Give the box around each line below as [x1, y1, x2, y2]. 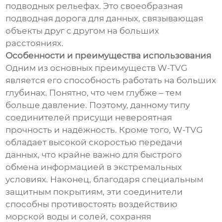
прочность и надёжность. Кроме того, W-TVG [5, 125, 203, 135]
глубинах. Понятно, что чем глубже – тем [5, 88, 182, 98]
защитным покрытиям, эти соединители [5, 187, 183, 197]
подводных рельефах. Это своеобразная [5, 1, 183, 11]
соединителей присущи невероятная [5, 112, 172, 123]
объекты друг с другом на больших [5, 26, 160, 36]
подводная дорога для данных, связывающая [5, 13, 204, 24]
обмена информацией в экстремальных [5, 162, 182, 172]
